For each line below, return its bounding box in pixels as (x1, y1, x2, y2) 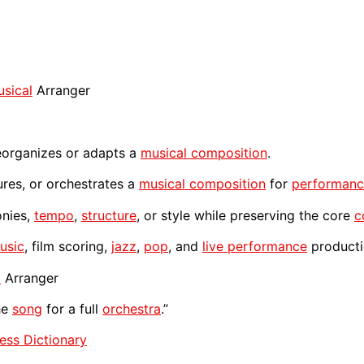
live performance (202, 238, 307, 255)
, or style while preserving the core (136, 206, 354, 223)
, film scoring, (24, 238, 111, 255)
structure (81, 206, 136, 223)
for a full (42, 300, 102, 317)
